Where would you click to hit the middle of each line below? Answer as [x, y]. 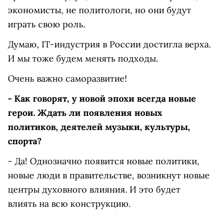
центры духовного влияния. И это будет [94, 189]
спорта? [25, 141]
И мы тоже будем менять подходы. [83, 58]
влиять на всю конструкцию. [69, 204]
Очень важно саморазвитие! [67, 78]
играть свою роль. [46, 24]
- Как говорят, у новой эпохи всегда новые [102, 99]
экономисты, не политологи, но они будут [99, 10]
